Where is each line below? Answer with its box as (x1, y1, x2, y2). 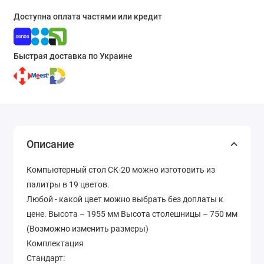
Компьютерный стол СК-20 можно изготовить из (27, 165, 215, 175)
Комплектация (27, 239, 84, 249)
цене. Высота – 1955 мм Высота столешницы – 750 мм (27, 209, 237, 219)
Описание (27, 138, 74, 151)
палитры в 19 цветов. (27, 180, 110, 190)
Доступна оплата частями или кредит (13, 11, 162, 22)
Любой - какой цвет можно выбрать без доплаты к (27, 194, 223, 204)
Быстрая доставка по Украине (13, 51, 133, 61)
